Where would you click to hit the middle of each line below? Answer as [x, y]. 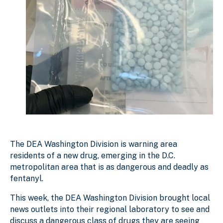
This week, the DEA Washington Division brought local [110, 198]
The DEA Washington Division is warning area [94, 144]
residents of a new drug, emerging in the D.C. [93, 155]
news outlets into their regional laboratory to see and [110, 209]
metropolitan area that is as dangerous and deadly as [109, 167]
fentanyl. [27, 178]
